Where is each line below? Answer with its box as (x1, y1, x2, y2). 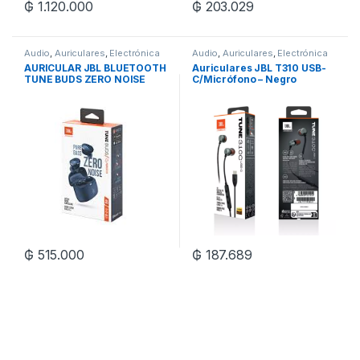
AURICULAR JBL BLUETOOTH (23, 62, 166, 75)
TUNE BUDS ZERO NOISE (23, 73, 146, 86)
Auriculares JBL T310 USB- (191, 62, 326, 75)
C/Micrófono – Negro (191, 73, 297, 86)
